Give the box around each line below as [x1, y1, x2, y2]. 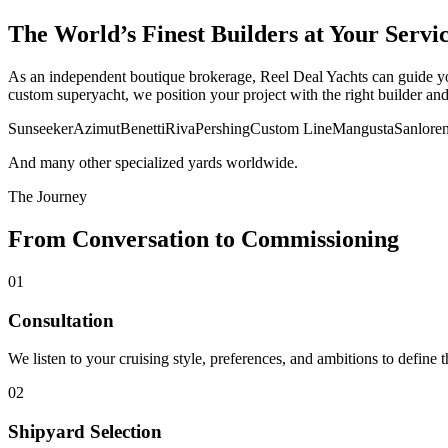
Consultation [8, 309, 114, 331]
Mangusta [332, 120, 394, 137]
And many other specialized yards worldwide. [8, 154, 298, 171]
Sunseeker [8, 120, 73, 137]
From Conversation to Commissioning [8, 225, 399, 252]
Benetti [120, 120, 165, 137]
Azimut [73, 120, 120, 137]
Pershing [195, 120, 250, 137]
